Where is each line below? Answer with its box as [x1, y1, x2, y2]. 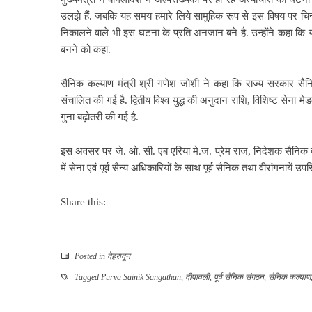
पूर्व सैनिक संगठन [214, 272, 264, 283]
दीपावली [185, 272, 210, 283]
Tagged [72, 272, 101, 283]
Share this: [61, 196, 106, 208]
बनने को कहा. [61, 44, 111, 56]
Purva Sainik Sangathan [101, 272, 181, 283]
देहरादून [107, 251, 130, 262]
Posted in [72, 251, 107, 262]
